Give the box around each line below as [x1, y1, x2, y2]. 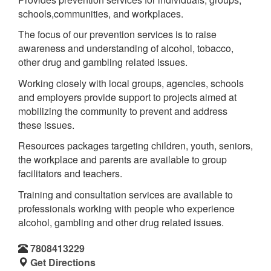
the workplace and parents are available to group [18, 152, 227, 166]
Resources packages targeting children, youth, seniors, [18, 139, 253, 152]
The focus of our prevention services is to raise [18, 27, 217, 41]
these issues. [18, 117, 74, 132]
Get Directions [30, 255, 96, 269]
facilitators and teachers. [18, 166, 122, 180]
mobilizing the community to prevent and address [18, 103, 227, 118]
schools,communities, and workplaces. [18, 6, 183, 21]
